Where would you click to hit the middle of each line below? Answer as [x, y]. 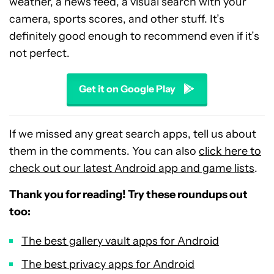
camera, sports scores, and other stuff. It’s [117, 19]
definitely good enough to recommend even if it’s [134, 36]
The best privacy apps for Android [108, 264]
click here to [230, 151]
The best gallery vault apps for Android [120, 241]
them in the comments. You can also [104, 151]
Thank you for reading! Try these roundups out [128, 194]
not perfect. [39, 53]
